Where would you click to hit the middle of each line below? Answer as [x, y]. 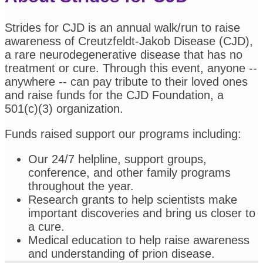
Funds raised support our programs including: [123, 134]
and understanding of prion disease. [122, 253]
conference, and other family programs [129, 172]
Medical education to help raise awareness [139, 240]
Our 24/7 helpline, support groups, [117, 159]
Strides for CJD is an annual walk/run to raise [122, 27]
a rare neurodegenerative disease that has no [124, 54]
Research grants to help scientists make [133, 199]
